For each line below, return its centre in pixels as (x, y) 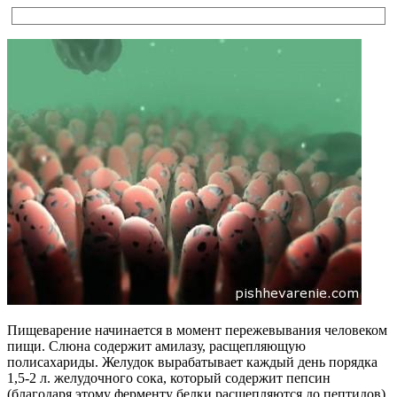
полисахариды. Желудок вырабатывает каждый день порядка (192, 362)
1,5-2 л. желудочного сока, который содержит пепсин (169, 378)
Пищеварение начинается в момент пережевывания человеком (197, 330)
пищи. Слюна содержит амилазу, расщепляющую (156, 346)
